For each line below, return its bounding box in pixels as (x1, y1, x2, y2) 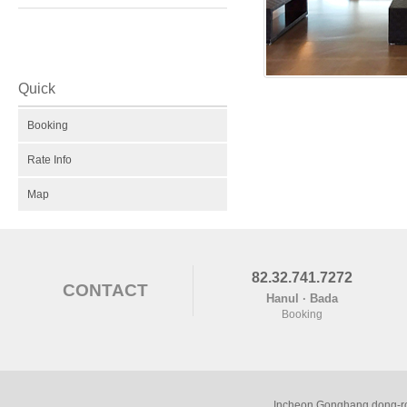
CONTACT (63, 281, 148, 300)
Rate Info (27, 154, 72, 166)
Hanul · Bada (266, 292, 339, 305)
